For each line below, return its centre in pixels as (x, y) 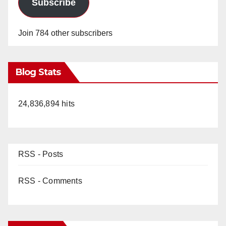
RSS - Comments (50, 181)
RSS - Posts (41, 154)
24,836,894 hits (46, 103)
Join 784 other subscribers (65, 33)
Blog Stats (38, 72)
